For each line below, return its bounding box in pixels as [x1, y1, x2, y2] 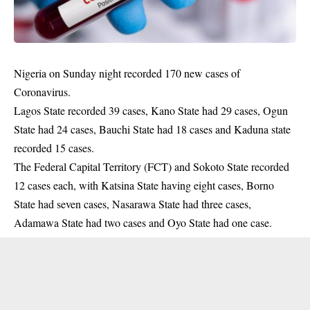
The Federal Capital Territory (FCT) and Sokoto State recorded [14, 159, 289, 174]
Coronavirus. [14, 84, 71, 100]
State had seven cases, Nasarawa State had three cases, [14, 197, 251, 212]
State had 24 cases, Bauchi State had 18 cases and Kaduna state [14, 122, 291, 137]
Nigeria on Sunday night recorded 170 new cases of [14, 66, 240, 81]
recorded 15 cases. [14, 140, 94, 156]
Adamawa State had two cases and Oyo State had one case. [14, 215, 272, 230]
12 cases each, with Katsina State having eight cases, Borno [14, 178, 274, 193]
